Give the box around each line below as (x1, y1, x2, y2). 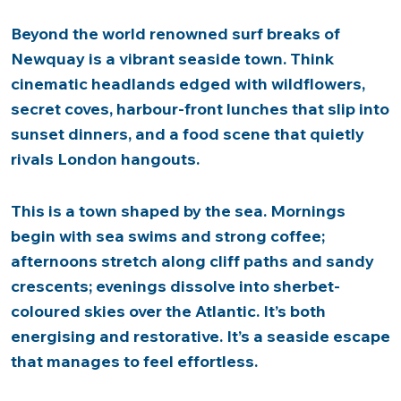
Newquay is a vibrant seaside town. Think (11, 48, 334, 69)
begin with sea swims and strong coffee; (11, 226, 325, 246)
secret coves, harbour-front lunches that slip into (11, 98, 389, 119)
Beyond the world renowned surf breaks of (11, 23, 340, 44)
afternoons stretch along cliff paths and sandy (11, 251, 374, 271)
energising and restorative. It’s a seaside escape (11, 326, 390, 346)
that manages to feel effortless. (11, 351, 258, 371)
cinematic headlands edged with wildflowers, (11, 73, 365, 94)
